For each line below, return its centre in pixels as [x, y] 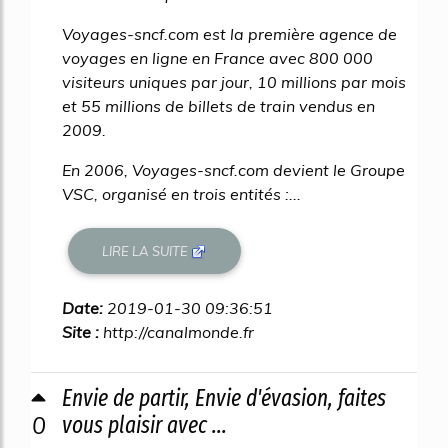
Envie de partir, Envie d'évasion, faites [224, 398]
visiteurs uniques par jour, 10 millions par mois [234, 82]
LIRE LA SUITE [147, 250]
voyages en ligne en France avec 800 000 [217, 58]
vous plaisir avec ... [144, 425]
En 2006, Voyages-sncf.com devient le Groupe [233, 170]
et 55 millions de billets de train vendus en [218, 106]
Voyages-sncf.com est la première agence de [229, 34]
